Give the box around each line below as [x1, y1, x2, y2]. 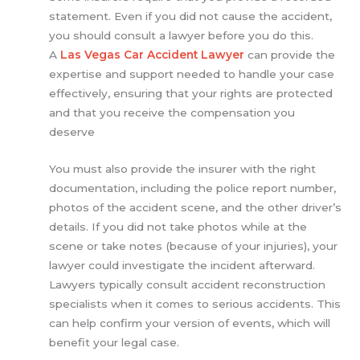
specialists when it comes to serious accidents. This [49, 297, 342, 310]
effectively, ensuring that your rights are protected [49, 87, 333, 100]
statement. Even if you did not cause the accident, [49, 10, 333, 22]
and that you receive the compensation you [49, 106, 296, 119]
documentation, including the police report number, [49, 181, 337, 194]
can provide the [244, 48, 336, 61]
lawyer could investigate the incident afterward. [49, 258, 316, 272]
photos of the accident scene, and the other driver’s [49, 200, 342, 214]
